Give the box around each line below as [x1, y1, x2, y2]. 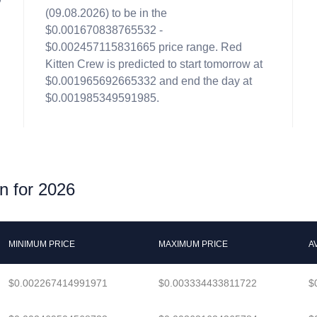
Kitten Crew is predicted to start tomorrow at [45, 58, 263, 70]
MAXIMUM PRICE [158, 239, 228, 249]
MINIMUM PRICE [8, 239, 75, 249]
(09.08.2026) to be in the [45, 7, 167, 19]
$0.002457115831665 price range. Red [45, 41, 242, 53]
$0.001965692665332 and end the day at [45, 75, 252, 87]
